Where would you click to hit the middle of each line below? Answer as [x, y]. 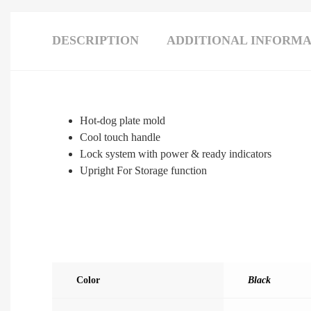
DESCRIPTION [95, 40]
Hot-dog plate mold [123, 120]
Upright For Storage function [143, 170]
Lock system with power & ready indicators [176, 153]
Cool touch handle [120, 137]
